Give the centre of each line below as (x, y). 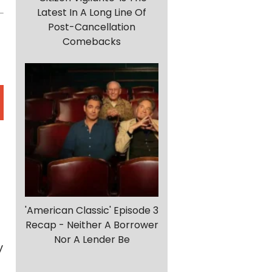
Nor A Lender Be (92, 240)
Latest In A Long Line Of (92, 13)
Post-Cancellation (92, 27)
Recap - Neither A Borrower (92, 225)
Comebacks (92, 42)
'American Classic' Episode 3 (92, 211)
